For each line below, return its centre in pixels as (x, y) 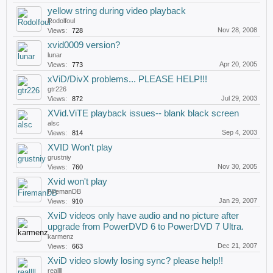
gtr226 (57, 89)
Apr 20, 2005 (238, 64)
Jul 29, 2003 (239, 98)
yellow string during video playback (117, 11)
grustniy (59, 157)
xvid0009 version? (84, 45)
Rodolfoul (61, 21)
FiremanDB (64, 191)
